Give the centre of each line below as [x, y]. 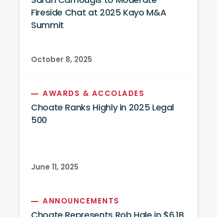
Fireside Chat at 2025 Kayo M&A [99, 13]
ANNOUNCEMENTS [81, 201]
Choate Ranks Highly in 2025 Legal [103, 108]
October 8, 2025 [62, 60]
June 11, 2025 [55, 168]
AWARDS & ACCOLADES [93, 94]
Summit [47, 26]
